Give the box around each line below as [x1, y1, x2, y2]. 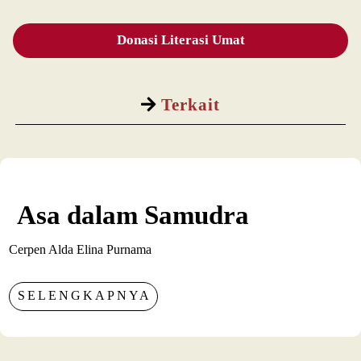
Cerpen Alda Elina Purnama [9, 243, 152, 257]
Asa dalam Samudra [17, 201, 256, 230]
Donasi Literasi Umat [116, 32, 245, 48]
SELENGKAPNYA [18, 288, 152, 303]
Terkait [156, 95, 220, 115]
